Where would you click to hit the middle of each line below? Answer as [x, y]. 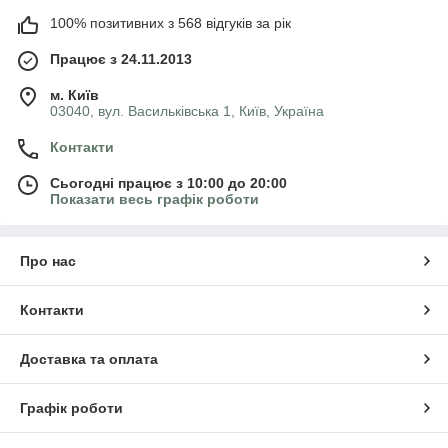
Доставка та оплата [89, 359]
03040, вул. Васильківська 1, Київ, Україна [187, 111]
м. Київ [74, 95]
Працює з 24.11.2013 [121, 59]
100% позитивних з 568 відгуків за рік [170, 23]
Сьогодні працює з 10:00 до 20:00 [168, 183]
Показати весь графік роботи [154, 199]
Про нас [48, 261]
